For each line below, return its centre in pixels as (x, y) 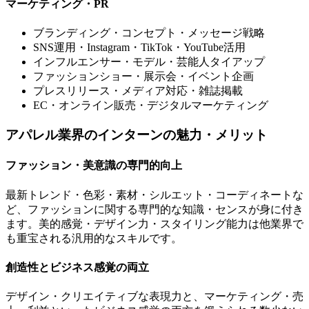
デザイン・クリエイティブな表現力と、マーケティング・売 (154, 297)
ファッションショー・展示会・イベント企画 (143, 77)
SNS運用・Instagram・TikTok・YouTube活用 (139, 48)
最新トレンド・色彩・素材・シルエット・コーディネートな (154, 195)
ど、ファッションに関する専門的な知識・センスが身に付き (154, 209)
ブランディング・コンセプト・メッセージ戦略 (149, 33)
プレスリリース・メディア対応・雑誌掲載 (138, 91)
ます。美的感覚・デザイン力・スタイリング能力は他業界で (154, 223)
